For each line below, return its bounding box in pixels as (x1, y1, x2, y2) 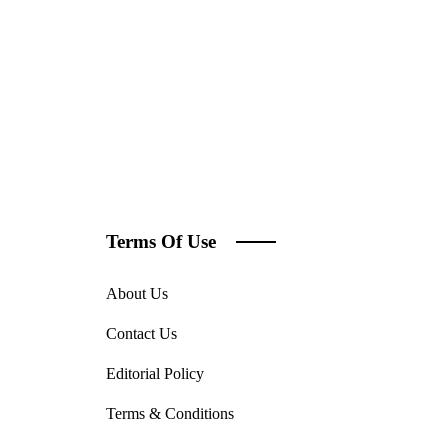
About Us (106, 284, 168, 302)
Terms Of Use (106, 230, 216, 252)
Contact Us (106, 324, 177, 342)
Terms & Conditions (106, 404, 234, 422)
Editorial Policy (106, 364, 204, 382)
